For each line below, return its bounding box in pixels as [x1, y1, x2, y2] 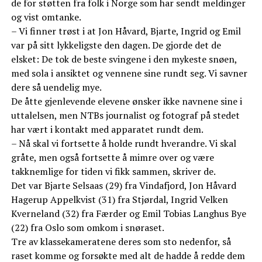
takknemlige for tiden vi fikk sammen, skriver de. [11, 165, 216, 178]
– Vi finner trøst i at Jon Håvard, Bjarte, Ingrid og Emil [11, 25, 241, 38]
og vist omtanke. [11, 11, 81, 24]
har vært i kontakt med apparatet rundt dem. [11, 123, 204, 136]
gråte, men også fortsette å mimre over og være [11, 151, 214, 164]
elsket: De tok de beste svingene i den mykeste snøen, [11, 53, 237, 66]
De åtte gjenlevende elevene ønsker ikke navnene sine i [11, 95, 242, 108]
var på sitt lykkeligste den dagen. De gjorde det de [11, 39, 221, 52]
